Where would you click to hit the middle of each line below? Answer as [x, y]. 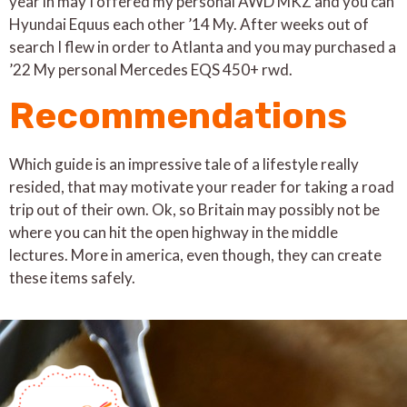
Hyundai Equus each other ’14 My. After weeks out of [189, 25]
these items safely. [72, 277]
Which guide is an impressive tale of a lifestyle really [184, 164]
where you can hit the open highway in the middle [174, 232]
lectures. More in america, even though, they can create [195, 254]
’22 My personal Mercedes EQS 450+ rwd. [151, 70]
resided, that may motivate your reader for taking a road [202, 186]
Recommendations [178, 115]
